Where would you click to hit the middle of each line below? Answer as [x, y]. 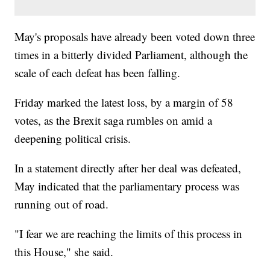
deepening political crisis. [73, 139]
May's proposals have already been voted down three [135, 37]
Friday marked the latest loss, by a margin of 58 [124, 102]
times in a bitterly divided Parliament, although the [131, 55]
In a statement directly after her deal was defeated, [128, 168]
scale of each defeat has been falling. [98, 73]
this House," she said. [64, 252]
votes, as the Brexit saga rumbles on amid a [114, 121]
